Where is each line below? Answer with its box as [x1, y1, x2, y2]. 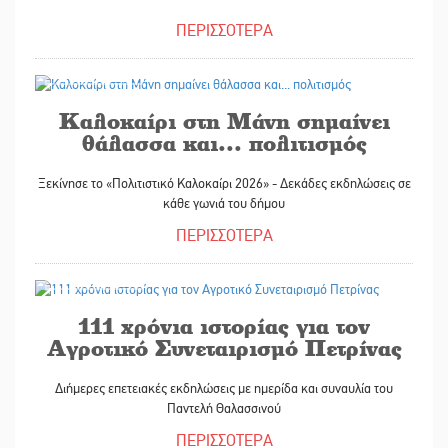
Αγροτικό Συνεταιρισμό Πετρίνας [46, 334, 402, 360]
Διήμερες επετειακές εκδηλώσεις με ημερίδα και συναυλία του [55, 379, 393, 397]
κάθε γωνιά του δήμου [163, 194, 285, 212]
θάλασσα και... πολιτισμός [81, 129, 367, 155]
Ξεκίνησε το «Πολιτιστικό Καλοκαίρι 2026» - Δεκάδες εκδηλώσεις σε [37, 174, 411, 192]
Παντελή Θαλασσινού [167, 399, 281, 417]
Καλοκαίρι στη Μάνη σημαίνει [58, 107, 390, 133]
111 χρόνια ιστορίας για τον [78, 312, 370, 338]
